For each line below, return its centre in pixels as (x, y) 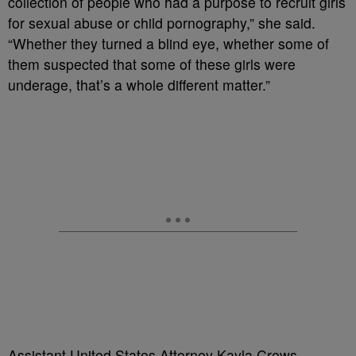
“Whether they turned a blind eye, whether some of (168, 44)
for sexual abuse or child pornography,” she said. (162, 23)
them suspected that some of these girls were (152, 64)
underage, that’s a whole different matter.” (139, 85)
